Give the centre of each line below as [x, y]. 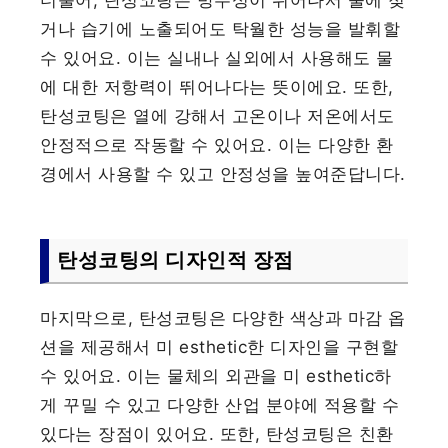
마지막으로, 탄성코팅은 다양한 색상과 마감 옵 [223, 318]
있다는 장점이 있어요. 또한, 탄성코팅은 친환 [217, 434]
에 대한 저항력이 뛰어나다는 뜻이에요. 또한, [217, 87]
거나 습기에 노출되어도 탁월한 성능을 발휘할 [220, 29]
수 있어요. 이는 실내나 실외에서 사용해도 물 [217, 58]
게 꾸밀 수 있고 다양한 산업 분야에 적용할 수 [220, 405]
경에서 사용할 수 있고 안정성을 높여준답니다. [223, 174]
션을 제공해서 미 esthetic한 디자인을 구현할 [219, 347]
